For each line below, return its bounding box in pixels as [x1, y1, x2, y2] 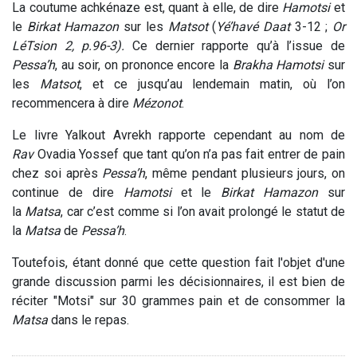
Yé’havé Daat [216, 18, 290, 34]
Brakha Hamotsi [232, 57, 324, 73]
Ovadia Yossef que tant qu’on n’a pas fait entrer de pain [37, 146, 346, 162]
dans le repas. [48, 312, 129, 328]
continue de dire [12, 184, 124, 200]
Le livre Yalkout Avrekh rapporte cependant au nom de [12, 127, 345, 143]
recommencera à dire [12, 95, 132, 111]
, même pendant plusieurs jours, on [145, 165, 345, 181]
